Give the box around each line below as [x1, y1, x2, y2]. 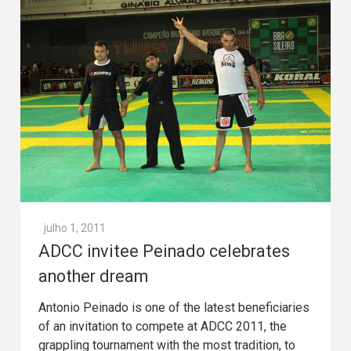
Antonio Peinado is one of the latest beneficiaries [38, 300, 309, 316]
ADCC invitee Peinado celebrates [38, 241, 290, 262]
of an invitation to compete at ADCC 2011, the [38, 319, 287, 335]
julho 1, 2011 [44, 222, 106, 235]
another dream [38, 266, 148, 287]
